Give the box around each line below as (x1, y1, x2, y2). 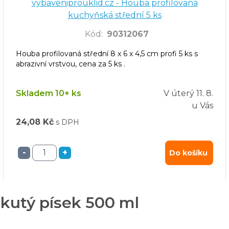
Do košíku (169, 148, 208, 157)
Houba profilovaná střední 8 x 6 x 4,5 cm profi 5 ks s (16, 49, 198, 58)
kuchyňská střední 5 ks (67, 10, 162, 20)
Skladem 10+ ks (16, 88, 81, 98)
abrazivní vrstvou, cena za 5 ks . (16, 59, 125, 68)
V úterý (164, 88, 194, 98)
